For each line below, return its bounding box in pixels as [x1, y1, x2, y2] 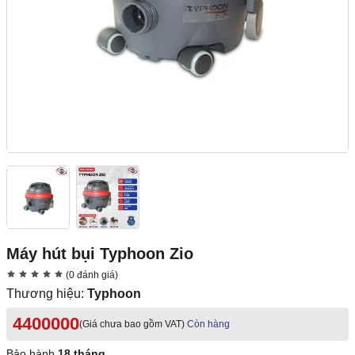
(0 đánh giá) [63, 269, 118, 281]
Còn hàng [187, 319, 230, 330]
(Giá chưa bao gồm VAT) [79, 319, 185, 330]
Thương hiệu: [6, 287, 87, 301]
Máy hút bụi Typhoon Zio [6, 245, 193, 263]
